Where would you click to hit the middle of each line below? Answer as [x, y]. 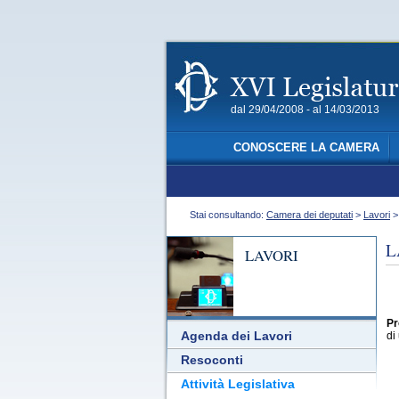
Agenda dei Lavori [236, 336]
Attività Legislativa [238, 384]
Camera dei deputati [309, 215]
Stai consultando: [225, 215]
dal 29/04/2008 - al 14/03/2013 [305, 110]
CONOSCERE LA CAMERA [306, 148]
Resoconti [212, 360]
